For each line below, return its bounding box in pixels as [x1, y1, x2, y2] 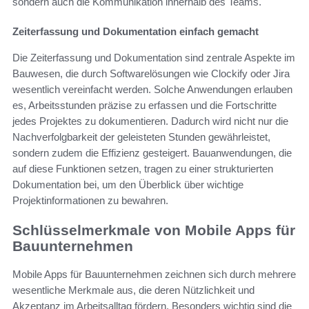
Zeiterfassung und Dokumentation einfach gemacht [12, 26, 259, 38]
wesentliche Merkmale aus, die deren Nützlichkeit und [12, 283, 255, 296]
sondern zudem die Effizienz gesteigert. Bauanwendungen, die [12, 147, 292, 159]
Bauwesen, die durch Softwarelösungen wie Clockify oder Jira [12, 68, 290, 80]
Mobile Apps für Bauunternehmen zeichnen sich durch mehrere [12, 268, 296, 280]
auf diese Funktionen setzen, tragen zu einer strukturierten [12, 163, 273, 175]
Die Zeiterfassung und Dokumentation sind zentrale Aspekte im [12, 52, 295, 64]
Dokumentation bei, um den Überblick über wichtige [12, 179, 243, 191]
